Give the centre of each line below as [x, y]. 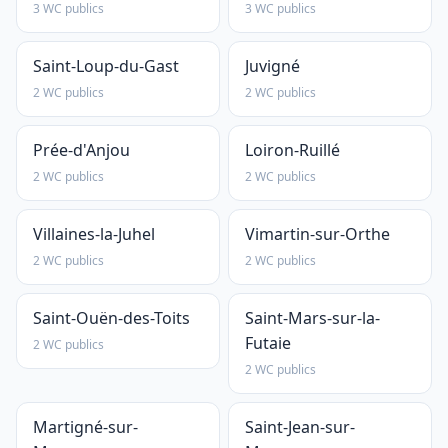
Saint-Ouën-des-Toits [111, 318]
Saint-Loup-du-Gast [106, 66]
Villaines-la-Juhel [94, 234]
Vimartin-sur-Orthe [317, 234]
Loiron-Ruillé [292, 150]
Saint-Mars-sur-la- [312, 318]
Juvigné [272, 66]
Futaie [268, 343]
